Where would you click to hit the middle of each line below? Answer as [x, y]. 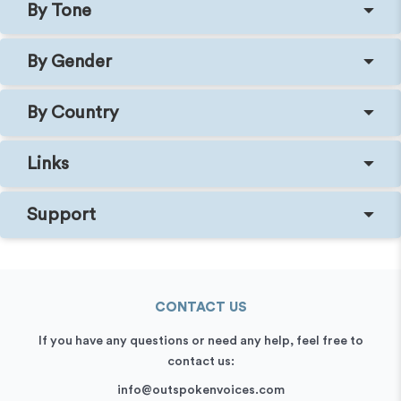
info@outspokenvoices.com [200, 390]
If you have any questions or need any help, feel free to [200, 341]
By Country [73, 112]
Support [61, 214]
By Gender [69, 61]
